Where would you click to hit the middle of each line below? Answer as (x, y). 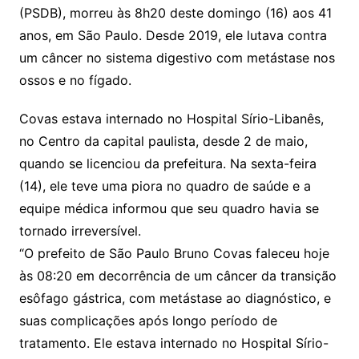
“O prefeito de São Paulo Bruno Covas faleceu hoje (174, 253)
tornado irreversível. (80, 230)
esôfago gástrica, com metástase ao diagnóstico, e (175, 298)
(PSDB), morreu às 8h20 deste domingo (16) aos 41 (175, 12)
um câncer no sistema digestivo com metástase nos (177, 57)
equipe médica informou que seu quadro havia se (169, 208)
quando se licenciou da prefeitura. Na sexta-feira (167, 163)
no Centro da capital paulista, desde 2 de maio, (163, 141)
